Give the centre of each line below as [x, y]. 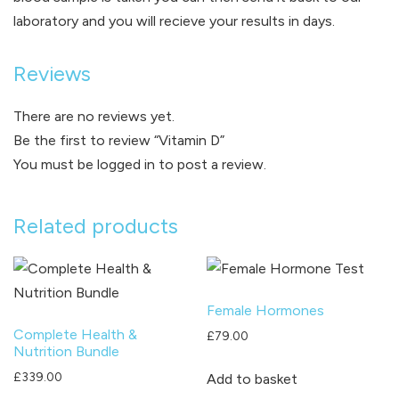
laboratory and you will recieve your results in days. [174, 20]
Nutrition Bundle [66, 351]
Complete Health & [75, 334]
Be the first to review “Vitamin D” [119, 140]
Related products [96, 226]
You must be [55, 164]
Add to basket [252, 379]
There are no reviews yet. [94, 116]
